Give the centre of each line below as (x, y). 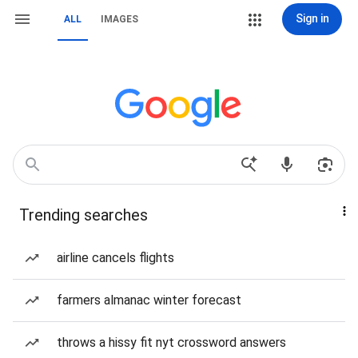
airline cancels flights (115, 258)
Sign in (312, 18)
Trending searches (84, 215)
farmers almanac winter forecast (149, 300)
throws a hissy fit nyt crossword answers (171, 342)
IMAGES (119, 19)
